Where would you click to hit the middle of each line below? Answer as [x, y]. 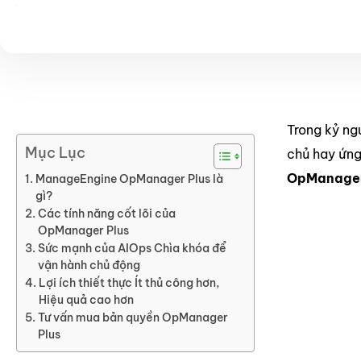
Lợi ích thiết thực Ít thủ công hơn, [129, 283]
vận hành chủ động [89, 266]
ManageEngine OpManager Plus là [129, 179]
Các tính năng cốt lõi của [106, 214]
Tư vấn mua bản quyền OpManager [133, 318]
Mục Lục [55, 153]
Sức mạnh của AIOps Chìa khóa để [132, 249]
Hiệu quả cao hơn [86, 300]
